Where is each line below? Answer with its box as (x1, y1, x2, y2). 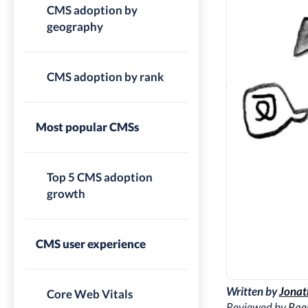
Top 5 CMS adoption (47, 170, 153, 184)
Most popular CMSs (36, 120, 139, 134)
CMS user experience (36, 236, 146, 251)
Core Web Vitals (47, 287, 133, 301)
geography (47, 19, 103, 34)
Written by (225, 284, 279, 298)
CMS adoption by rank (47, 69, 164, 84)
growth (47, 186, 85, 201)
